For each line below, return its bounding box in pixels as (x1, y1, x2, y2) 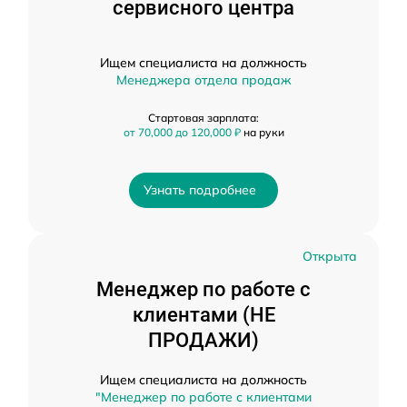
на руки (243, 125, 284, 139)
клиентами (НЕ (132, 303, 275, 326)
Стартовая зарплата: (148, 111, 259, 124)
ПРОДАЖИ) (148, 329, 259, 352)
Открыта (303, 248, 357, 264)
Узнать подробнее (144, 182, 256, 198)
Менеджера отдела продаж (116, 72, 291, 88)
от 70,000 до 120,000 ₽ (123, 125, 243, 139)
